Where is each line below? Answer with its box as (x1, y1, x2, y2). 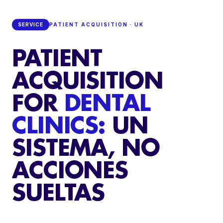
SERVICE (18, 21, 43, 27)
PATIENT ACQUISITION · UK (49, 21, 144, 27)
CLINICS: (12, 110, 105, 139)
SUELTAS (12, 177, 105, 207)
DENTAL (64, 87, 150, 117)
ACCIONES (12, 154, 128, 184)
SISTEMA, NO (12, 132, 160, 162)
